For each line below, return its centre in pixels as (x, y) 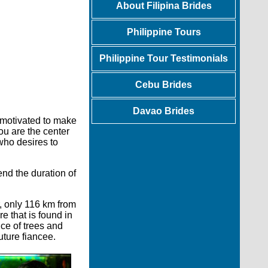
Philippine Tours (164, 32)
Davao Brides (164, 111)
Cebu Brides (164, 85)
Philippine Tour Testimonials (164, 58)
